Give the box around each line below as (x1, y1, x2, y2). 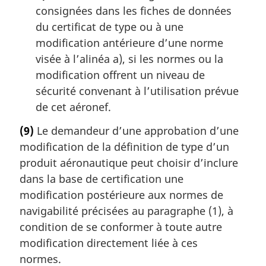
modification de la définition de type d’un (20, 140, 229, 154)
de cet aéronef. (36, 100, 111, 115)
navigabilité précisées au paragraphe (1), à (20, 204, 233, 218)
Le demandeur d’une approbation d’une (34, 123, 239, 138)
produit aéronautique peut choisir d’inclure (20, 156, 238, 170)
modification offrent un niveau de (36, 68, 205, 83)
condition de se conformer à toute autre (20, 220, 222, 235)
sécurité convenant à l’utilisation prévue (36, 84, 239, 99)
